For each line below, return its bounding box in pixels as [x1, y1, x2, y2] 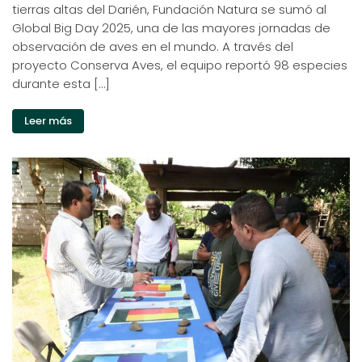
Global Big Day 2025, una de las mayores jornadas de [12, 19, 330, 36]
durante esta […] [12, 74, 110, 92]
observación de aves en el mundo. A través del [12, 37, 293, 55]
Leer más [24, 112, 72, 128]
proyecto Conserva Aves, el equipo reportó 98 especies [12, 56, 347, 74]
